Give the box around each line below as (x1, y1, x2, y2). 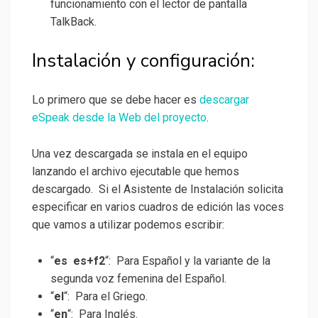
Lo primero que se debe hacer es (32, 93, 199, 107)
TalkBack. (50, 15, 97, 29)
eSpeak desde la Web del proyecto (32, 111, 207, 125)
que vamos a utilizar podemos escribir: (32, 218, 224, 232)
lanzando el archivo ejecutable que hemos (32, 165, 239, 179)
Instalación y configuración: (32, 48, 255, 74)
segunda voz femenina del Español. (50, 272, 226, 286)
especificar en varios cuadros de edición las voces (32, 200, 284, 214)
